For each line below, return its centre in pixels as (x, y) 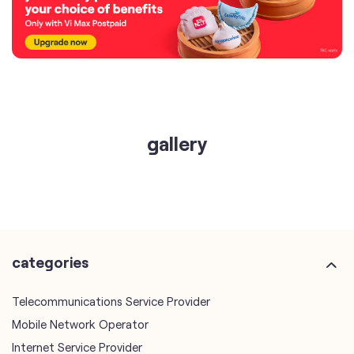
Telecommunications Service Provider (111, 301)
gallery (177, 143)
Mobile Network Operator (80, 324)
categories (50, 262)
